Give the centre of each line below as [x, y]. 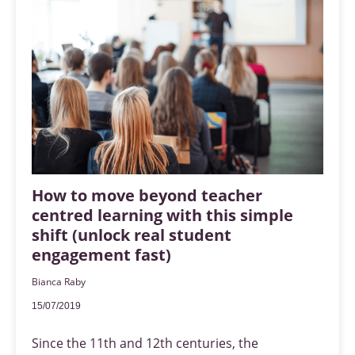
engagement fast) [101, 255]
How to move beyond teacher [147, 196]
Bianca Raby [59, 282]
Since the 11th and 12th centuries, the [145, 344]
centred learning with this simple [162, 216]
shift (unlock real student [132, 235]
